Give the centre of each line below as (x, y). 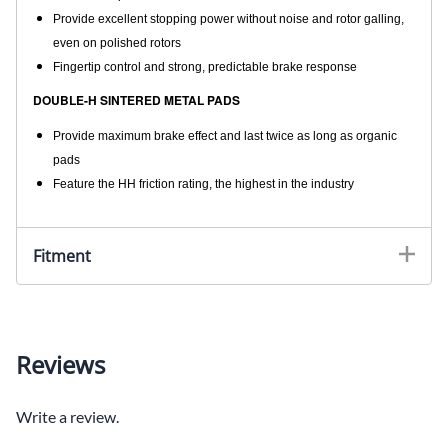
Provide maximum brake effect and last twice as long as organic (225, 135)
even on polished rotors (117, 42)
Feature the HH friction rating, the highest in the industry (203, 183)
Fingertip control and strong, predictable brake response (205, 66)
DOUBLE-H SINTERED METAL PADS (136, 99)
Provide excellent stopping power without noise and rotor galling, (228, 18)
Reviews (60, 364)
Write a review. (67, 416)
